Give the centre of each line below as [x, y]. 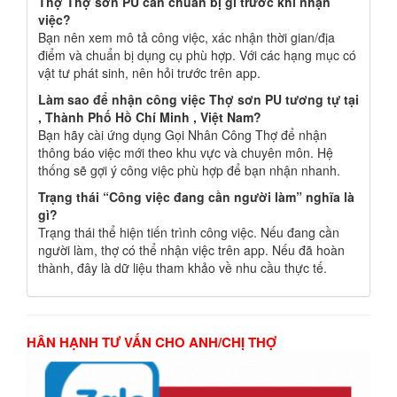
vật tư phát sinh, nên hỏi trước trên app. [149, 73]
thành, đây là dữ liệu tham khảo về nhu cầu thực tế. [183, 268]
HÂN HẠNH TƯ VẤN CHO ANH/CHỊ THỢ [152, 342]
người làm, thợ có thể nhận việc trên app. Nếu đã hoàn [191, 250]
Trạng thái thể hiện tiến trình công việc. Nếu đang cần [189, 232]
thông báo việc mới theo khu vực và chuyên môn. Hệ [186, 152]
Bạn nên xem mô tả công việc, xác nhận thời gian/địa [187, 37]
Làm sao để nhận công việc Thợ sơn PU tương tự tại [198, 99]
